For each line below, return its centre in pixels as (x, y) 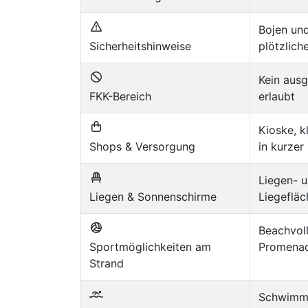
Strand (107, 263)
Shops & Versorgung (142, 146)
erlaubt (277, 96)
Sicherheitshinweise (140, 46)
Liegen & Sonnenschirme (153, 196)
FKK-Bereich (120, 96)
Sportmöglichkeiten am (150, 246)
